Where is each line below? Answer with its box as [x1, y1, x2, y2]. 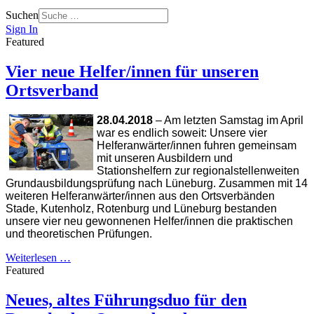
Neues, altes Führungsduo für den [6, 290, 247, 309]
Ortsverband [6, 81, 98, 100]
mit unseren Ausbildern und [97, 151, 233, 164]
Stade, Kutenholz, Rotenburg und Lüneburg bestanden [6, 202, 277, 214]
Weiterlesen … [6, 251, 71, 264]
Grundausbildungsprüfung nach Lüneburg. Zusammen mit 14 [6, 177, 308, 189]
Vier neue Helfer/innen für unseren [6, 62, 259, 81]
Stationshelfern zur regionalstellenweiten [97, 164, 299, 177]
